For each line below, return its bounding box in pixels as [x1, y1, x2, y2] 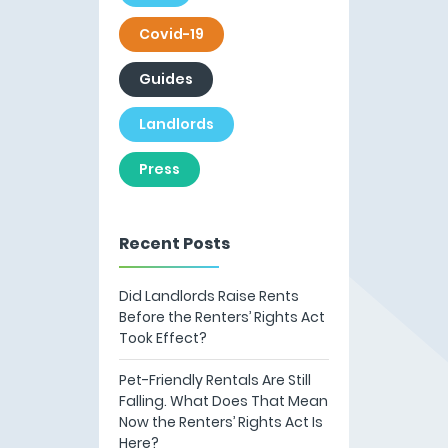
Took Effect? [119, 327, 207, 348]
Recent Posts [119, 231, 230, 255]
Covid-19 [139, 23, 204, 44]
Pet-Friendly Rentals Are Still [119, 369, 311, 390]
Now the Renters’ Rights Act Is [119, 411, 323, 432]
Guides [139, 68, 193, 89]
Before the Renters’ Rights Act [119, 306, 325, 327]
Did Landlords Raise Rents [119, 285, 299, 306]
